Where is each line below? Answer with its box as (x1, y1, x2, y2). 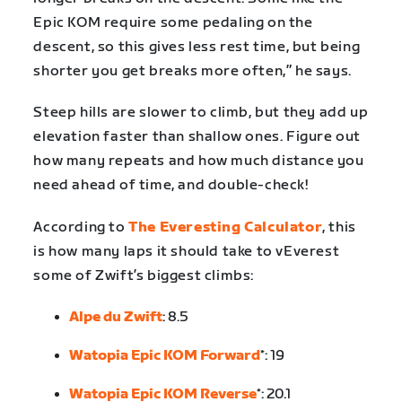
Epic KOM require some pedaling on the (33, 14, 313, 32)
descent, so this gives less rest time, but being (33, 39, 361, 57)
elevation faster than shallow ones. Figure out (33, 128, 361, 146)
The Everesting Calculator (128, 218, 323, 236)
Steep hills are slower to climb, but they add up (33, 104, 369, 122)
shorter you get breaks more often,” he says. (33, 63, 352, 81)
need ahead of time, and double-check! (33, 177, 309, 195)
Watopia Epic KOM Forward (69, 346, 261, 364)
